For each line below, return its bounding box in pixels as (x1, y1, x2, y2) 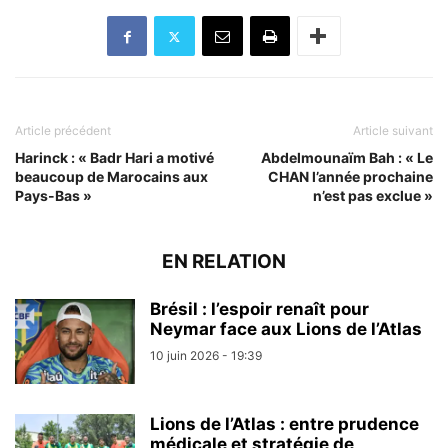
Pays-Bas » (15, 187, 92, 204)
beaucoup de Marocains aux (15, 168, 208, 185)
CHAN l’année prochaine (268, 168, 433, 185)
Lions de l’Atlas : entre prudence (150, 414, 419, 434)
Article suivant (353, 123, 433, 138)
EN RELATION (162, 250, 286, 273)
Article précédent (15, 123, 111, 138)
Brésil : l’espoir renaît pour (150, 299, 369, 319)
